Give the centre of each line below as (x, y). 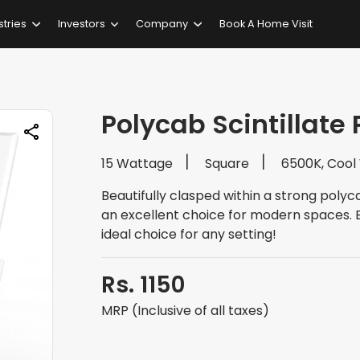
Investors (81, 24)
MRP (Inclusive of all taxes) (185, 311)
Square (227, 164)
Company (162, 24)
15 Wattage (137, 164)
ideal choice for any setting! (189, 234)
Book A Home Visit (266, 24)
